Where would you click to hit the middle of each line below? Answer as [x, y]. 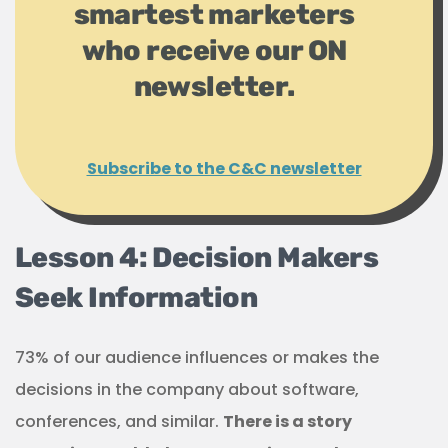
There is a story [287, 422]
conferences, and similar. [119, 422]
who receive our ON [214, 51]
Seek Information [136, 298]
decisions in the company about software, [187, 390]
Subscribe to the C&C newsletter [224, 169]
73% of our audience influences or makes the [197, 358]
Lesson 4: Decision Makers [197, 258]
